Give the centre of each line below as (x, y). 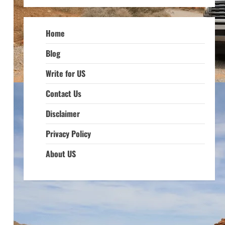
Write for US (65, 73)
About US (61, 154)
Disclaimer (63, 114)
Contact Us (63, 93)
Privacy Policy (68, 134)
